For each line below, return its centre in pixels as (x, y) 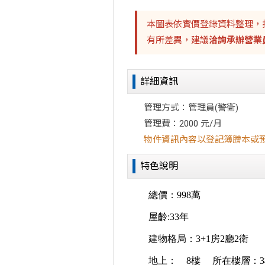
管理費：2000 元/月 (183, 124)
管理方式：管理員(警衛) (191, 108)
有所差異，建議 (178, 40)
